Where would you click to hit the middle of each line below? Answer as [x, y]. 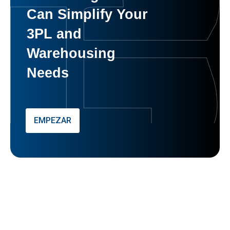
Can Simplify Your [87, 14]
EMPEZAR [53, 120]
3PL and [54, 33]
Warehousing [71, 53]
